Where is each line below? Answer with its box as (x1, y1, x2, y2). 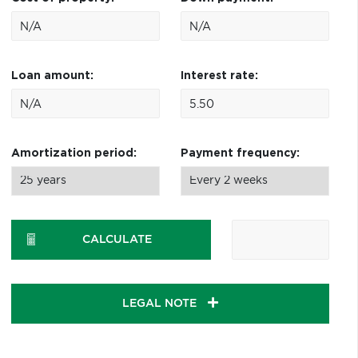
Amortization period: (10, 148, 137, 159)
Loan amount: (10, 70, 93, 82)
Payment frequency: (180, 148, 300, 159)
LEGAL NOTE (121, 298, 200, 309)
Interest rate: (180, 70, 258, 82)
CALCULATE (82, 234, 152, 245)
